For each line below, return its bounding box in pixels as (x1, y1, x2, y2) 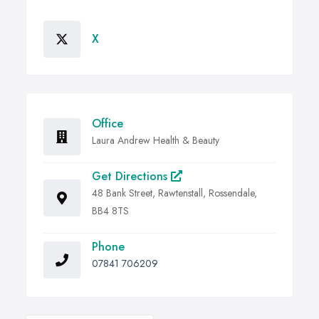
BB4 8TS (92, 204, 129, 219)
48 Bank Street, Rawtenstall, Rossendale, (92, 186, 257, 201)
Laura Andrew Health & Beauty (92, 133, 219, 148)
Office (92, 115, 123, 132)
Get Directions (92, 168, 171, 185)
